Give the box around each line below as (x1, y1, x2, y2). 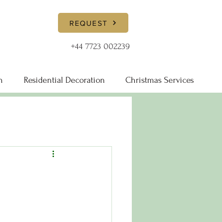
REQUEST (69, 18, 108, 27)
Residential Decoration (23, 75, 105, 85)
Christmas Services (125, 75, 194, 85)
